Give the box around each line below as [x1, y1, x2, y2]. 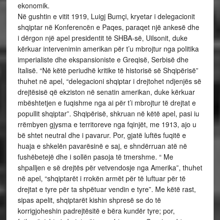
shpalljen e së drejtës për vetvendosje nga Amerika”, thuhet [17, 163, 202, 172]
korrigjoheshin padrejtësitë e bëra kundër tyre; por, [17, 206, 175, 216]
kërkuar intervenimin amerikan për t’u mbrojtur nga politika [17, 44, 199, 54]
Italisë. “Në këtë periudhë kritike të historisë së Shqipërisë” [17, 65, 198, 75]
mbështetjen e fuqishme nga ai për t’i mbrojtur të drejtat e [17, 98, 196, 108]
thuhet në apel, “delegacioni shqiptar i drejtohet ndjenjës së [17, 76, 201, 86]
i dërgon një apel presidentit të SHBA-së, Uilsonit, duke [17, 33, 188, 43]
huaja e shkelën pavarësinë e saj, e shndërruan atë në [17, 141, 187, 151]
